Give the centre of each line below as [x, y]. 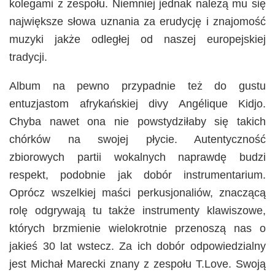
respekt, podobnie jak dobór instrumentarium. [137, 175]
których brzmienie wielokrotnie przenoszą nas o [137, 229]
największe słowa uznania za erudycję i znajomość [137, 22]
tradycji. [28, 57]
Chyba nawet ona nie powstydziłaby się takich [137, 122]
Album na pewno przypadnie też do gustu [137, 86]
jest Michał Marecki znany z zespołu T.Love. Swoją [137, 264]
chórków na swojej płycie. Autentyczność [137, 140]
